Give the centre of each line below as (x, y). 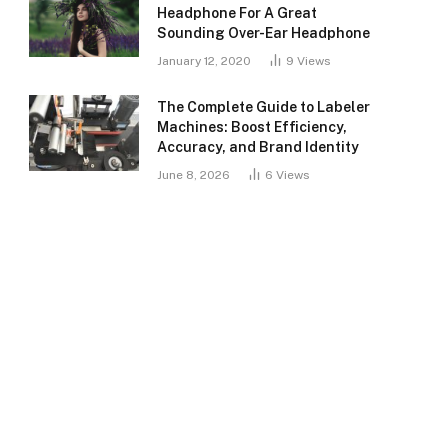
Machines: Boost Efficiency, (252, 127)
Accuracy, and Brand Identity (258, 147)
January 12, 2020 (204, 61)
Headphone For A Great (237, 13)
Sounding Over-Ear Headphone (263, 33)
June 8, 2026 (193, 175)
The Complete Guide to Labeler (263, 107)
